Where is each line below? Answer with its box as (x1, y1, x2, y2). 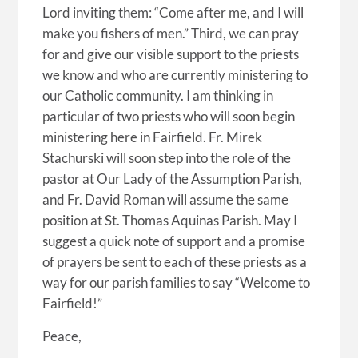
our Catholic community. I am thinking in (42, 87, 274, 104)
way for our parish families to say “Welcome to (42, 274, 311, 291)
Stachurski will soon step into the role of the (42, 149, 292, 166)
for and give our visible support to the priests (42, 46, 300, 62)
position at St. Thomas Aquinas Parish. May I (42, 212, 298, 229)
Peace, (42, 328, 82, 344)
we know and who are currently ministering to (42, 66, 308, 83)
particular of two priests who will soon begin (42, 108, 296, 125)
